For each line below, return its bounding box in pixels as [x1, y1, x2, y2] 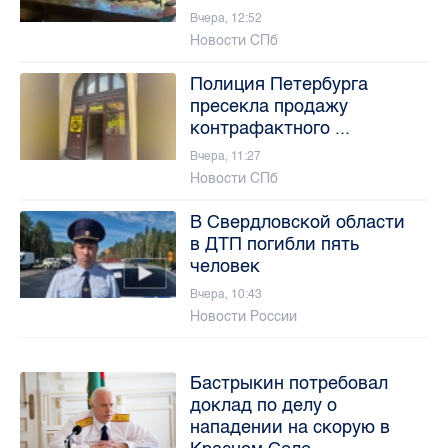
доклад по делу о [189, 393, 337, 416]
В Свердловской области [189, 210, 405, 233]
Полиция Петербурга [189, 72, 368, 95]
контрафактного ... [189, 116, 350, 139]
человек [189, 254, 260, 277]
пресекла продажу [189, 94, 348, 117]
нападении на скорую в [189, 415, 390, 438]
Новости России [189, 307, 297, 325]
